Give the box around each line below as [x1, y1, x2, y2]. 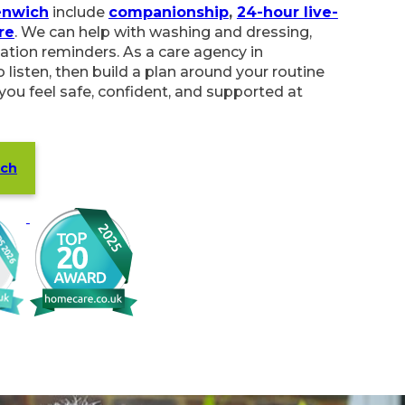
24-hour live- [236, 3, 338, 21]
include [48, 3, 108, 21]
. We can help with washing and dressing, [14, 23, 312, 41]
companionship [108, 3, 229, 21]
